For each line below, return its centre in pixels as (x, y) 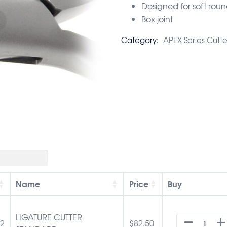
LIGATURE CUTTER (49, 217)
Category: (141, 40)
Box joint (157, 18)
